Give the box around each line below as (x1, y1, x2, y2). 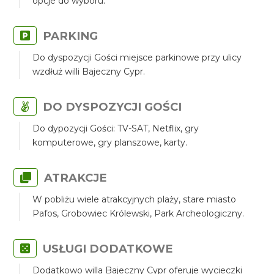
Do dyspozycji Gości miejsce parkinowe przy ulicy (32, 52, 242, 63)
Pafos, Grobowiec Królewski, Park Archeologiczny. (32, 208, 245, 219)
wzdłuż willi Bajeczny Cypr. (32, 66, 146, 77)
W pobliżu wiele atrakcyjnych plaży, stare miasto (32, 194, 237, 205)
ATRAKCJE (44, 171, 108, 185)
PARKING (43, 29, 98, 43)
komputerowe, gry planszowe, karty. (32, 137, 188, 148)
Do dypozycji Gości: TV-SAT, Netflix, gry (32, 123, 199, 134)
